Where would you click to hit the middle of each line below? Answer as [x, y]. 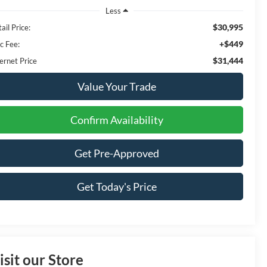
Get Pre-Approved [117, 153]
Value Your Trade [117, 86]
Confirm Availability [117, 119]
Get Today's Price [117, 186]
